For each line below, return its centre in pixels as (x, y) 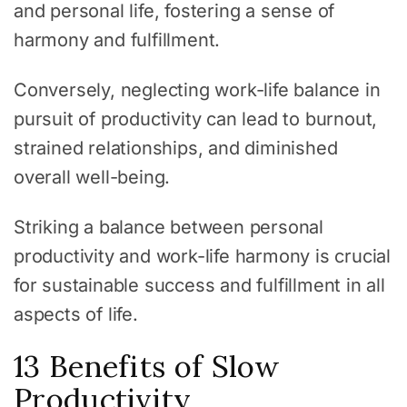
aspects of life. (76, 314)
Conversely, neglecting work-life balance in (197, 89)
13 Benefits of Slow (147, 366)
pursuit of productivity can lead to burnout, (196, 119)
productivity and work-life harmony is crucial (202, 256)
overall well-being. (92, 177)
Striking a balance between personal (169, 227)
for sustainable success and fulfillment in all (199, 285)
